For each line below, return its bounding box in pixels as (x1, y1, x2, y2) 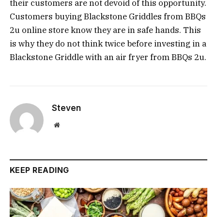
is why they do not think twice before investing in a (10, 38, 206, 49)
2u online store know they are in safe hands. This (10, 25, 201, 36)
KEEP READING (10, 165, 69, 175)
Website (59, 121, 81, 128)
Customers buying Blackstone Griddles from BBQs (10, 11, 206, 22)
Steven (52, 103, 81, 113)
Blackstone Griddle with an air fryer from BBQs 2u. (10, 52, 206, 63)
